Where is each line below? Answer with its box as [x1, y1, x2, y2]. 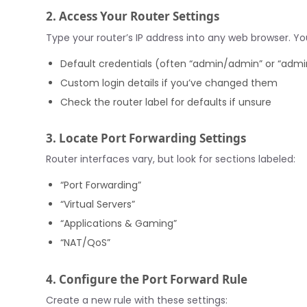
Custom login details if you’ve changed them [60, 75, 278, 90]
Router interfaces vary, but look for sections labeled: [46, 152, 296, 167]
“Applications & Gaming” [60, 217, 177, 231]
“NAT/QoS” [60, 236, 111, 250]
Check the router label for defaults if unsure [60, 95, 272, 109]
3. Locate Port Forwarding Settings [46, 130, 247, 146]
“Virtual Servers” [60, 197, 136, 212]
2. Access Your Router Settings [46, 8, 220, 25]
